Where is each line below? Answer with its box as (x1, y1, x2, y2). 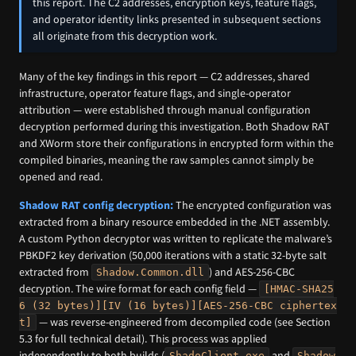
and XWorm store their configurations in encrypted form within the (19, 136, 334, 151)
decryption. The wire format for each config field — (19, 281, 259, 296)
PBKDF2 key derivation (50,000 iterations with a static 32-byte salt (19, 247, 327, 262)
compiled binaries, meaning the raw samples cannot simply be (19, 153, 314, 168)
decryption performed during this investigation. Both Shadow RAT (19, 119, 330, 134)
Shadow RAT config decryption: (19, 197, 173, 212)
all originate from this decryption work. (33, 29, 217, 44)
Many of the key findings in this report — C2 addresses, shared (19, 69, 310, 84)
